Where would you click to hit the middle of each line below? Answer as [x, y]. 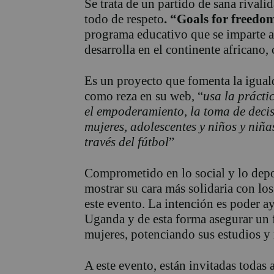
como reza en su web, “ [144, 96]
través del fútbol [127, 142]
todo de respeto [124, 19]
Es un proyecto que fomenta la [163, 81]
